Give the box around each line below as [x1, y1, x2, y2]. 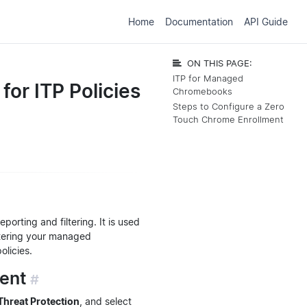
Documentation [164, 15, 233, 27]
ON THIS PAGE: [187, 58, 252, 69]
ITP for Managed [173, 73, 243, 84]
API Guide [243, 15, 288, 27]
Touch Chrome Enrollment [173, 114, 284, 125]
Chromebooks [173, 86, 232, 97]
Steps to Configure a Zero [173, 101, 284, 112]
